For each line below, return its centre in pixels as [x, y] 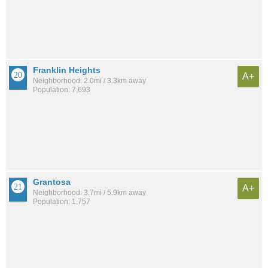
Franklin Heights [67, 70]
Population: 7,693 [62, 89]
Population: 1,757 [62, 201]
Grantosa [52, 182]
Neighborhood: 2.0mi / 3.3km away [89, 80]
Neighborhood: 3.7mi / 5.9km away [89, 192]
